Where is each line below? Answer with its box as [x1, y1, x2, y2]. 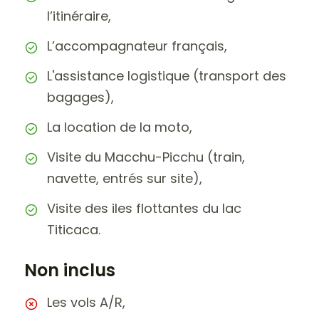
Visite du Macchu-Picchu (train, [47, 148, 245, 166]
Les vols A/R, [47, 293, 125, 311]
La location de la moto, [47, 118, 192, 136]
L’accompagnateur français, [47, 37, 227, 55]
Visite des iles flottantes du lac [47, 199, 241, 217]
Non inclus [24, 258, 115, 282]
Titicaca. [47, 221, 100, 239]
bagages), [47, 88, 114, 106]
